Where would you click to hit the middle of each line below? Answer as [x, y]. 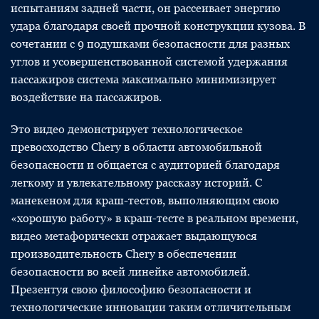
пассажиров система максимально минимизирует [143, 79]
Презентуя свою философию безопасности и [131, 289]
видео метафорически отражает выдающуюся [134, 236]
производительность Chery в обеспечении [124, 254]
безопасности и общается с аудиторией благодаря [145, 165]
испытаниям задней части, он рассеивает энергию [146, 8]
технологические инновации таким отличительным [151, 307]
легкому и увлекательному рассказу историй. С [136, 183]
